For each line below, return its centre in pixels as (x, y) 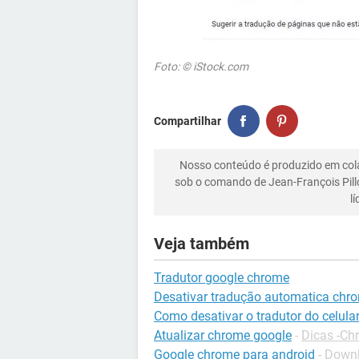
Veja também (202, 244)
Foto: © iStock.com (201, 67)
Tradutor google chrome (222, 278)
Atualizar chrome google (223, 335)
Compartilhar (188, 121)
